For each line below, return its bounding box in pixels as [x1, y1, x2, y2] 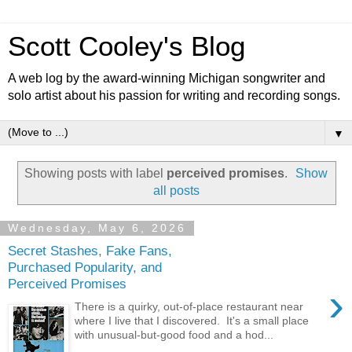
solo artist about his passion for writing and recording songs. [8, 89, 340, 102]
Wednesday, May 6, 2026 [8, 222, 186, 235]
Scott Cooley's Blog [8, 31, 245, 61]
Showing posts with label [24, 166, 167, 180]
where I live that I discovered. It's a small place [75, 313, 310, 327]
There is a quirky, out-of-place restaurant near [75, 299, 304, 313]
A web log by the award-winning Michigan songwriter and [8, 71, 325, 85]
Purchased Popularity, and [8, 259, 162, 276]
